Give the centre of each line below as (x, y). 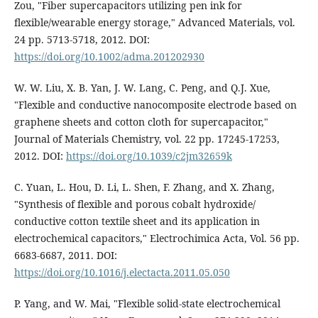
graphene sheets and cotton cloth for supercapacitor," (141, 122)
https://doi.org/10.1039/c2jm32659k (149, 156)
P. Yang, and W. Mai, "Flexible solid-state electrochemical (147, 304)
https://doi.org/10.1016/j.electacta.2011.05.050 (122, 273)
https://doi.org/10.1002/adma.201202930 (109, 57)
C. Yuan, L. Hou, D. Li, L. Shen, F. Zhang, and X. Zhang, (144, 187)
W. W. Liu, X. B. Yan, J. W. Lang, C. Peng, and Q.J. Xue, (142, 88)
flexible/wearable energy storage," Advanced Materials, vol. (154, 23)
